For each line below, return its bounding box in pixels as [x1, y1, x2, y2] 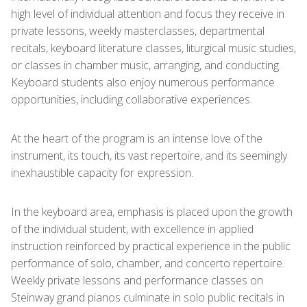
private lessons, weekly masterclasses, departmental [11, 23, 265, 38]
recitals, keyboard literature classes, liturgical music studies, [11, 40, 296, 56]
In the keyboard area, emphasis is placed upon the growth [11, 204, 293, 219]
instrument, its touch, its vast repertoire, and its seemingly [11, 148, 287, 163]
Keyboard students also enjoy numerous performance [11, 75, 275, 90]
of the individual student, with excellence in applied [11, 221, 254, 236]
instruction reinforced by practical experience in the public [11, 238, 291, 254]
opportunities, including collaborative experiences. [11, 92, 258, 107]
